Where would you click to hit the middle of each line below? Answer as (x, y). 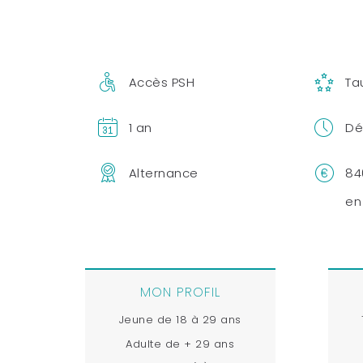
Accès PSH (161, 82)
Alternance (163, 173)
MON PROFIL (180, 292)
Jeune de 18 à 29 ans (180, 319)
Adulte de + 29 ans (180, 344)
